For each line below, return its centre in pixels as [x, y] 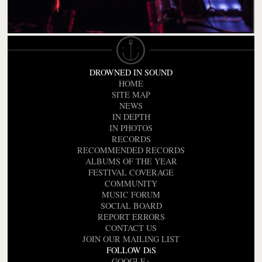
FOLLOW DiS [131, 250]
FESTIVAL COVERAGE [131, 173]
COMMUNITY [131, 184]
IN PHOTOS [131, 128]
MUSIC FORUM [131, 195]
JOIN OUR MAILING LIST [131, 239]
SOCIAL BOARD [131, 206]
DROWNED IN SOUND [131, 73]
